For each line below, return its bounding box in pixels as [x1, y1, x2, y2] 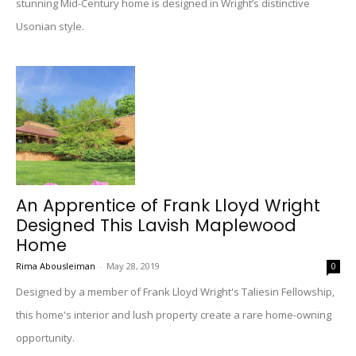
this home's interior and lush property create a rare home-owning [16, 308, 331, 322]
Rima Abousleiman [16, 260, 95, 272]
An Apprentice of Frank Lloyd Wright [16, 194, 320, 217]
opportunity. [16, 331, 75, 345]
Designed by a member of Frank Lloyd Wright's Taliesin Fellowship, [16, 284, 335, 299]
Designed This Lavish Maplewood [16, 214, 296, 237]
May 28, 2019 [106, 260, 160, 272]
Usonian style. [16, 19, 84, 33]
